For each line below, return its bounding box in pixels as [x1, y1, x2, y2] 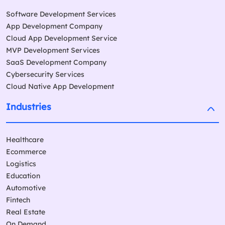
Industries [6, 101, 51, 113]
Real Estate [6, 207, 45, 217]
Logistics [6, 159, 36, 169]
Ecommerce [6, 147, 46, 157]
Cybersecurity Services [6, 70, 84, 79]
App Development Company [6, 22, 102, 31]
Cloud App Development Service [6, 34, 117, 43]
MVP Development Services [6, 46, 100, 55]
